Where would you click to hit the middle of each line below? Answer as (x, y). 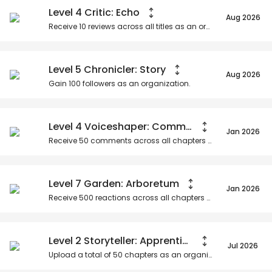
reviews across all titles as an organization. (146, 26)
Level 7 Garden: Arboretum (114, 183)
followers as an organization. (136, 83)
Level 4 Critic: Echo (94, 12)
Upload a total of (81, 254)
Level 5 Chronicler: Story (107, 69)
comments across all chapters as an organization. (148, 140)
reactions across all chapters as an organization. (150, 197)
